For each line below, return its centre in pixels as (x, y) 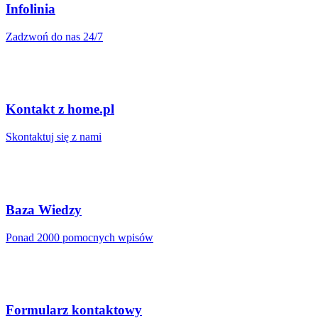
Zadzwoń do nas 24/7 (54, 36)
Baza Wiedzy (44, 209)
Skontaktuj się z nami (54, 137)
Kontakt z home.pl (60, 109)
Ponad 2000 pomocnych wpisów (79, 237)
